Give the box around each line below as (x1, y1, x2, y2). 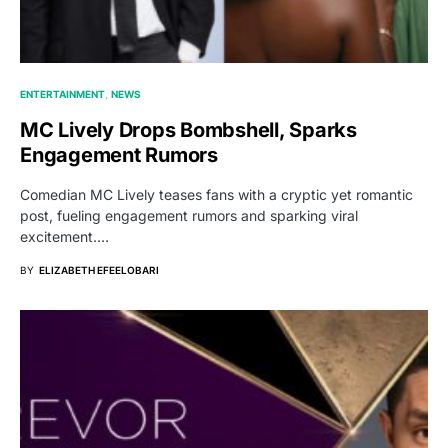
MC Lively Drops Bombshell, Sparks (20, 117, 357, 142)
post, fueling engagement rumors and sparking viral (20, 206, 358, 224)
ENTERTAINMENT (20, 87, 105, 100)
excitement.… (20, 227, 109, 245)
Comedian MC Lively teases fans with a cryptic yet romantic (20, 185, 413, 203)
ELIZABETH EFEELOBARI (39, 263, 159, 276)
